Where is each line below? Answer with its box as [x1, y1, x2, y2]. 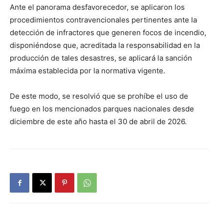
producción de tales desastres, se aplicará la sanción [10, 53, 192, 63]
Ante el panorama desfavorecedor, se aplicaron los [10, 2, 185, 12]
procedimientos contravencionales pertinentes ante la [10, 15, 197, 24]
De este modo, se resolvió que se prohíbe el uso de [10, 91, 188, 101]
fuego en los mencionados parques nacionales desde [10, 104, 194, 113]
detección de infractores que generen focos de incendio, [10, 27, 206, 37]
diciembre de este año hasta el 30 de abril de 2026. [10, 116, 189, 126]
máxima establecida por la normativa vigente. [10, 66, 165, 75]
